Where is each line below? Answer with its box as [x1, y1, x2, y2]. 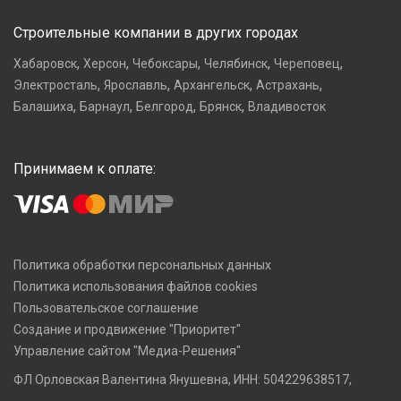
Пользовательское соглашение [13, 301, 199, 315]
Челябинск [204, 56, 268, 71]
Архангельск [174, 78, 250, 92]
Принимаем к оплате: [13, 160, 156, 177]
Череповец [274, 56, 340, 71]
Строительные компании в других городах [13, 24, 298, 41]
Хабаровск [13, 56, 77, 71]
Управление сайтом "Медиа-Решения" [13, 344, 241, 358]
